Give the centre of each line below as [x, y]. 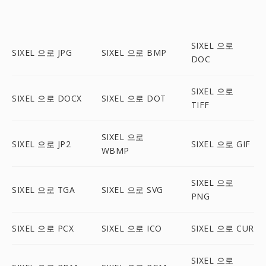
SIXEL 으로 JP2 [41, 144]
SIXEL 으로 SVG [132, 189]
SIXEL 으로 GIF [221, 144]
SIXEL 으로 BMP [134, 52]
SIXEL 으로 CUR [222, 228]
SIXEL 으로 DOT [134, 98]
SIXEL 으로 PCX [43, 228]
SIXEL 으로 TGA [43, 189]
